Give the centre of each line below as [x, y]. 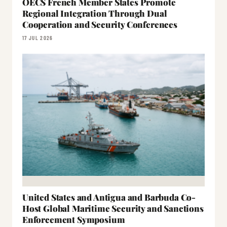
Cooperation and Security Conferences [100, 25]
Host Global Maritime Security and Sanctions [113, 209]
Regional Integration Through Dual [95, 13]
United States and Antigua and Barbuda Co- [109, 197]
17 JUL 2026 [38, 38]
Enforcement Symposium [74, 220]
